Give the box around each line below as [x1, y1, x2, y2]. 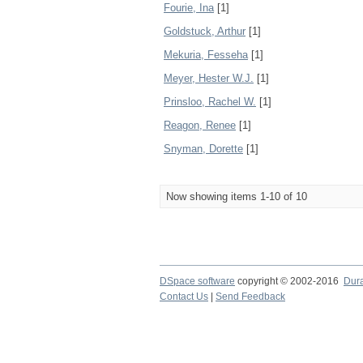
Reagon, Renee [164, 119, 236, 131]
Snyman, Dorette [164, 143, 243, 155]
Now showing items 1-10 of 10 [166, 190, 307, 203]
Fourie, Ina [164, 2, 214, 14]
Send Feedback [216, 291, 285, 302]
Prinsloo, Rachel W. [164, 96, 256, 108]
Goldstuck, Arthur [164, 25, 246, 37]
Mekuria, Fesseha [164, 49, 248, 61]
